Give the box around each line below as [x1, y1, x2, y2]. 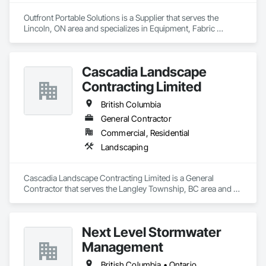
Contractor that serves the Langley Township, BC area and [24, 183, 232, 194]
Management [82, 239, 163, 255]
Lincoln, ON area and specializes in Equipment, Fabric [24, 23, 215, 33]
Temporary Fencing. [24, 55, 95, 65]
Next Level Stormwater [82, 224, 221, 240]
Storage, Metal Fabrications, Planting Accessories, [24, 45, 203, 55]
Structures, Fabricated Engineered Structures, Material [24, 34, 216, 44]
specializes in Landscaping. [24, 194, 121, 204]
